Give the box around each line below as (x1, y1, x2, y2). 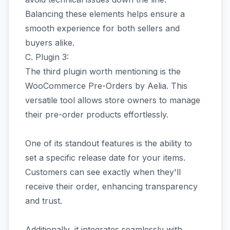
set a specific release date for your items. (25, 152, 185, 163)
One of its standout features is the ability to (25, 138, 192, 148)
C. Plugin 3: (25, 51, 69, 62)
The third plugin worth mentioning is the (25, 66, 181, 76)
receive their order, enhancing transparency (25, 181, 198, 191)
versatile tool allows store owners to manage (25, 94, 200, 105)
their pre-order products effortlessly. (25, 109, 168, 120)
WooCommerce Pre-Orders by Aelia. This (25, 80, 187, 91)
